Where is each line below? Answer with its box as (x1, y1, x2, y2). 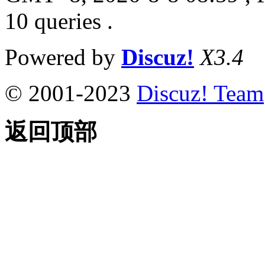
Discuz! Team (137, 80, 264, 106)
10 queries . (5, 8, 113, 34)
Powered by (5, 44, 121, 70)
